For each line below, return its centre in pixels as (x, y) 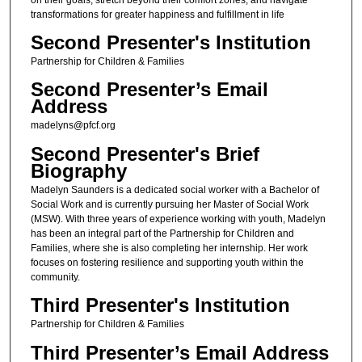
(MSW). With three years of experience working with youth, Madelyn (178, 219)
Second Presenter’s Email (149, 90)
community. (55, 277)
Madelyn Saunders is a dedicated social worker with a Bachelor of (175, 189)
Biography (78, 170)
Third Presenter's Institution (160, 305)
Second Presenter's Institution (170, 42)
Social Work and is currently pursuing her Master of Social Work (169, 204)
